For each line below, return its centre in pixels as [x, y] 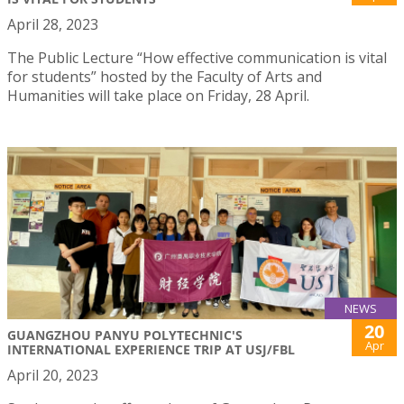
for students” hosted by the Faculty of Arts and [165, 77]
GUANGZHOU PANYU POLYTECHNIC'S [125, 335]
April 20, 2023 [53, 376]
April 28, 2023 [53, 25]
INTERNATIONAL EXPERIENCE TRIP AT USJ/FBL [151, 350]
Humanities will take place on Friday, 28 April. [158, 96]
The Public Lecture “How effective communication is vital [197, 58]
